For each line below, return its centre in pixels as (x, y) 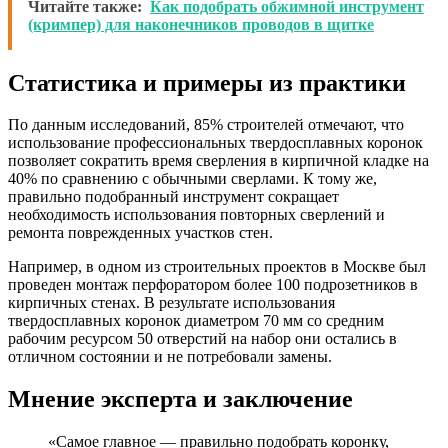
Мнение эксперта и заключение (180, 399)
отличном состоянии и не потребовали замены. (170, 357)
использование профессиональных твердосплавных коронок (215, 143)
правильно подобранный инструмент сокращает (173, 197)
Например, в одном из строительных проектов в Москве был (217, 267)
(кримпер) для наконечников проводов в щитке (201, 24)
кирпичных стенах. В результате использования (171, 303)
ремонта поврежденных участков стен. (140, 233)
